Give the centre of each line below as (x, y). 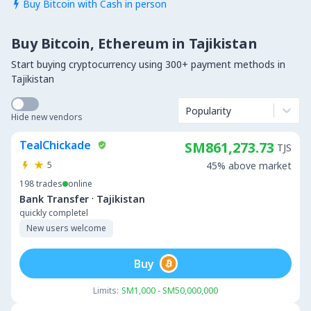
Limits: (106, 291)
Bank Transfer (54, 199)
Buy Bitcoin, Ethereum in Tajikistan (134, 43)
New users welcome (66, 228)
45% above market (249, 166)
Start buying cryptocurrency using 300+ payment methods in (148, 64)
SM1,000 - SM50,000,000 (170, 291)
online (80, 184)
